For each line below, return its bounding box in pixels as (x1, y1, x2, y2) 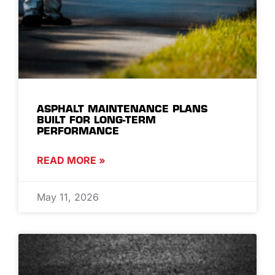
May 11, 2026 (37, 190, 99, 203)
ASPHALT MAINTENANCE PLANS (37, 102, 207, 115)
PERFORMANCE (37, 124, 119, 137)
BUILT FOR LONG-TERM (37, 113, 156, 126)
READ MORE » (37, 153, 106, 166)
